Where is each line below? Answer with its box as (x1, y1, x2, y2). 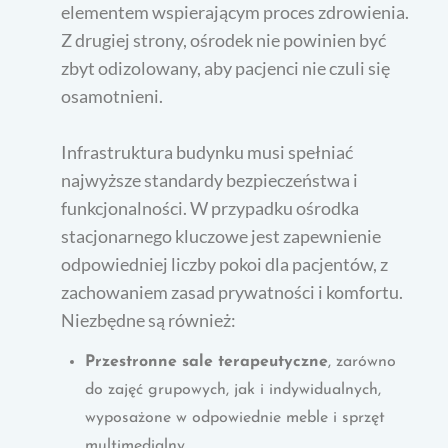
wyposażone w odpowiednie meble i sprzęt (85, 409, 386, 426)
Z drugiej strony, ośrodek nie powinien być (61, 28, 387, 51)
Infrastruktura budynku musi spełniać (61, 140, 354, 163)
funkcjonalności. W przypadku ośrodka (61, 196, 360, 219)
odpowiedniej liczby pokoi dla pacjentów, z (61, 252, 389, 275)
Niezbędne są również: (61, 308, 237, 331)
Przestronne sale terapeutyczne (85, 353, 329, 370)
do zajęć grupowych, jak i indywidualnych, (85, 381, 382, 398)
